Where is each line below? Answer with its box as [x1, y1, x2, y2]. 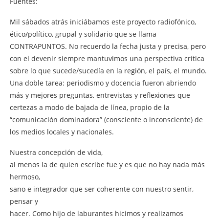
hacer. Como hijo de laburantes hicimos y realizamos [10, 208, 183, 218]
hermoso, [10, 172, 40, 181]
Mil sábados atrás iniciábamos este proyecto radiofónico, [10, 17, 196, 26]
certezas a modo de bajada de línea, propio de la [10, 102, 170, 112]
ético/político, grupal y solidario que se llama [10, 29, 156, 39]
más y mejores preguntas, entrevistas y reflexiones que [10, 90, 190, 100]
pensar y [10, 196, 38, 206]
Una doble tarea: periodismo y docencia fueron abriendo [10, 78, 196, 88]
